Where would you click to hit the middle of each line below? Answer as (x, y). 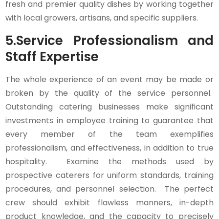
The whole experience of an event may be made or (109, 80)
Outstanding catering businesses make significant (109, 107)
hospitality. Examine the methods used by (109, 162)
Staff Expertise (52, 57)
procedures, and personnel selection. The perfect (109, 189)
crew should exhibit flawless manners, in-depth (109, 203)
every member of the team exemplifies (109, 134)
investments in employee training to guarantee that (109, 121)
